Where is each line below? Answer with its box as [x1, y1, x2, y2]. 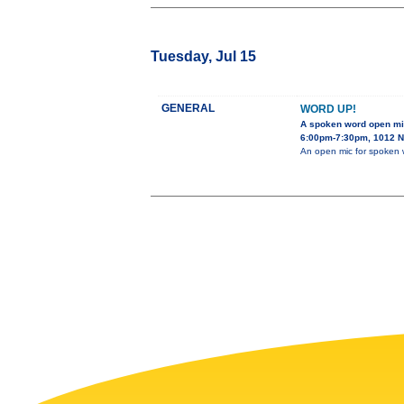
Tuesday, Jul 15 [151, 49, 256, 65]
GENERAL [161, 102, 215, 115]
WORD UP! [300, 103, 356, 116]
